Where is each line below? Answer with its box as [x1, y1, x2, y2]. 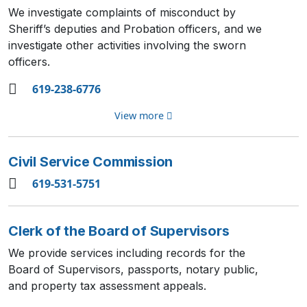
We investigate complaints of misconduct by [8, 5, 236, 19]
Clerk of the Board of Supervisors [8, 223, 230, 239]
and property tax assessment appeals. [8, 279, 206, 293]
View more [114, 109, 167, 122]
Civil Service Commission [8, 153, 173, 170]
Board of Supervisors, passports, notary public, [8, 262, 258, 276]
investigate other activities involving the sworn [8, 38, 246, 52]
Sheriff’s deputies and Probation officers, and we [8, 22, 262, 36]
